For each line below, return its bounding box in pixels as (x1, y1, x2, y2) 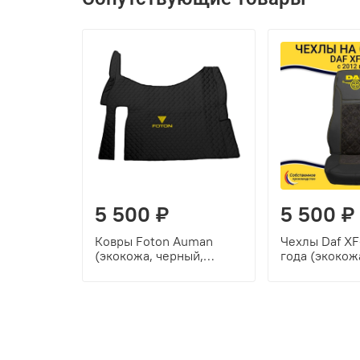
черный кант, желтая (95, 262, 215, 279)
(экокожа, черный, (95, 247, 203, 264)
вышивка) (95, 276, 151, 293)
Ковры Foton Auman (95, 233, 213, 250)
